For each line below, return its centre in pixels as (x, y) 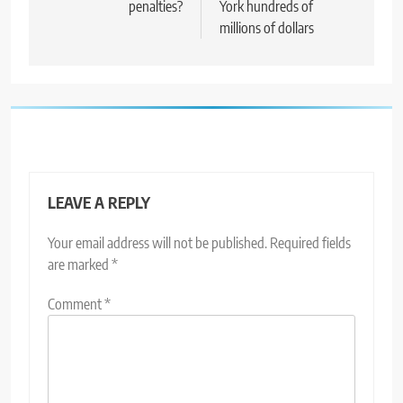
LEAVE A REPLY (99, 202)
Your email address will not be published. (157, 242)
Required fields (310, 242)
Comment (76, 304)
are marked (80, 264)
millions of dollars (267, 27)
